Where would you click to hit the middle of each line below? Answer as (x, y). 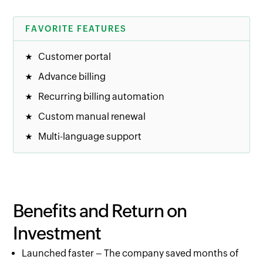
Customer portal (75, 57)
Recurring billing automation (102, 97)
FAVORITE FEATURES (76, 29)
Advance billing (72, 77)
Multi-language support (90, 137)
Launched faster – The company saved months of (131, 254)
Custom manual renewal (92, 117)
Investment (57, 234)
